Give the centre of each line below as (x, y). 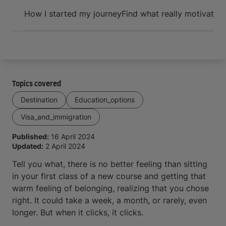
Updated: (28, 146)
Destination (39, 100)
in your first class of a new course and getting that (109, 176)
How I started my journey (73, 14)
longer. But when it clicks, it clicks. (78, 212)
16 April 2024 (73, 136)
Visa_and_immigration (56, 117)
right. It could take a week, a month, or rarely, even (109, 200)
